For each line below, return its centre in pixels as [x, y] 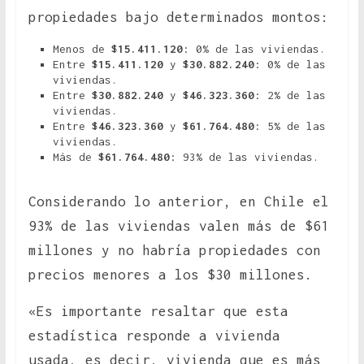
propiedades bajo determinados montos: [178, 17]
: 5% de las [290, 126]
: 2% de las [290, 95]
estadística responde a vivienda [154, 336]
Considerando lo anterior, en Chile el [178, 202]
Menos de [78, 49]
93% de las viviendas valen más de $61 [178, 226]
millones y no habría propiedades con [174, 251]
